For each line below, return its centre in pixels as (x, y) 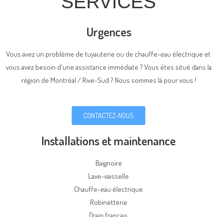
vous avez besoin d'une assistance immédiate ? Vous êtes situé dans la (108, 67)
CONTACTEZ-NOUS (108, 116)
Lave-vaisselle (108, 176)
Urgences (108, 31)
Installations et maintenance (108, 140)
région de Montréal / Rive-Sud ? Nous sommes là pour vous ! (108, 80)
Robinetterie (108, 202)
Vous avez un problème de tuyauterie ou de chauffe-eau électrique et (108, 54)
